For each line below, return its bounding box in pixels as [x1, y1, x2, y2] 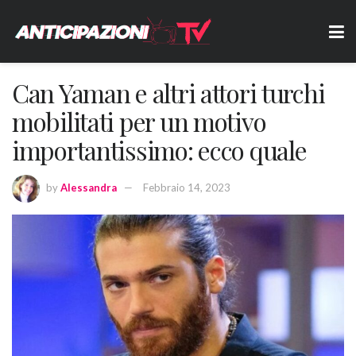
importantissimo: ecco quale [12, 133, 307, 167]
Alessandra [60, 180, 117, 194]
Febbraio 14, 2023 [143, 180, 230, 194]
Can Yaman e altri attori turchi [12, 75, 325, 110]
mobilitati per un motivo [12, 104, 266, 138]
